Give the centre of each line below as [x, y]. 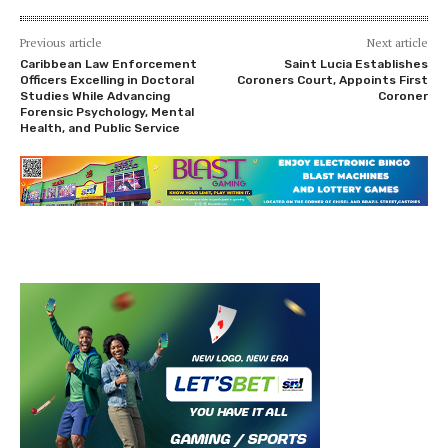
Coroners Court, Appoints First [332, 79]
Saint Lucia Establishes [355, 63]
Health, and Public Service [100, 127]
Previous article [61, 42]
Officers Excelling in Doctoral [107, 79]
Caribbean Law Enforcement [108, 63]
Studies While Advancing [95, 95]
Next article [397, 42]
